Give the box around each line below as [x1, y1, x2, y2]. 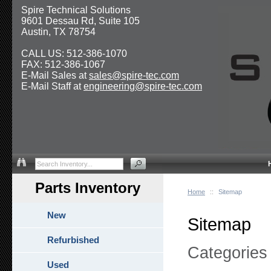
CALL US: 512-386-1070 [21, 48, 127, 59]
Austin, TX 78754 [21, 27, 96, 37]
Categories [188, 244, 267, 262]
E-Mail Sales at [21, 70, 89, 80]
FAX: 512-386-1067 [21, 59, 105, 70]
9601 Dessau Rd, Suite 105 [21, 16, 140, 26]
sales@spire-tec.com [89, 70, 179, 80]
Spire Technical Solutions [21, 5, 131, 15]
